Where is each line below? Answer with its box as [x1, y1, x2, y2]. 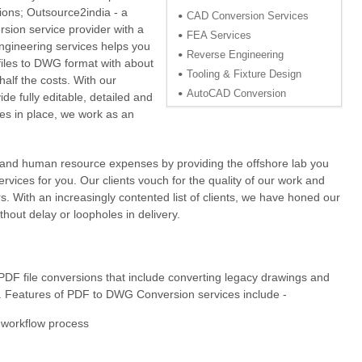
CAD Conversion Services [186, 10, 309, 23]
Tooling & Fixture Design [186, 68, 301, 81]
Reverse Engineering [186, 48, 284, 61]
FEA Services [186, 29, 251, 42]
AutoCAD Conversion [186, 87, 286, 100]
